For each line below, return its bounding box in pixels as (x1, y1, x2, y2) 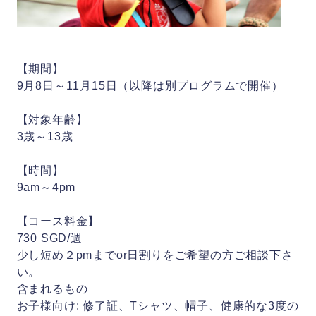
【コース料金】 (16, 215, 100, 227)
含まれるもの (16, 283, 88, 295)
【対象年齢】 (16, 114, 88, 126)
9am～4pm (16, 181, 76, 193)
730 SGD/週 (16, 232, 83, 244)
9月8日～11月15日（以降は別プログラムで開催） (16, 80, 284, 92)
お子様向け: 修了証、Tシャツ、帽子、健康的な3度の (16, 300, 299, 312)
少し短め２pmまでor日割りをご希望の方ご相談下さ (16, 249, 293, 261)
